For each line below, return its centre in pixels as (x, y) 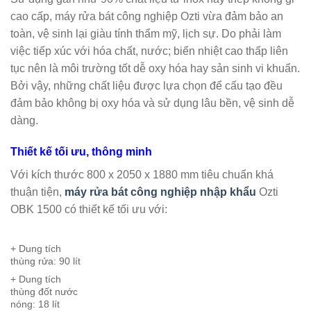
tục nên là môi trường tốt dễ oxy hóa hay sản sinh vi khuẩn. (155, 68)
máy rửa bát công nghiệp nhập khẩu (160, 192)
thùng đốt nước (44, 291)
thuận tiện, (37, 192)
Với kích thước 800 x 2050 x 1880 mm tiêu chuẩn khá (142, 175)
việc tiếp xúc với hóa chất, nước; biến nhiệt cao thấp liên (149, 51)
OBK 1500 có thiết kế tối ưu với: (89, 210)
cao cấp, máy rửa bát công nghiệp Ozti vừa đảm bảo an (147, 16)
